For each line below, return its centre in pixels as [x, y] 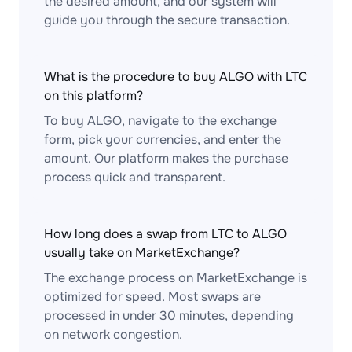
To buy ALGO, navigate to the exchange [160, 121]
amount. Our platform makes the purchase [166, 158]
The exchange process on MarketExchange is [176, 278]
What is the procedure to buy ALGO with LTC [176, 77]
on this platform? [93, 95]
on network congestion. [113, 334]
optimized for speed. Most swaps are [152, 297]
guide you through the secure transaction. [167, 20]
